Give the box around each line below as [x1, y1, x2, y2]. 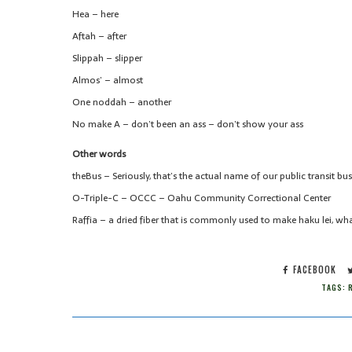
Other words [72, 145, 126, 162]
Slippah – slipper [72, 49, 142, 66]
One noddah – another [72, 93, 171, 110]
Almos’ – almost [72, 71, 143, 88]
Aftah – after [72, 27, 126, 44]
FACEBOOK [290, 262, 336, 276]
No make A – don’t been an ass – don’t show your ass [72, 115, 303, 132]
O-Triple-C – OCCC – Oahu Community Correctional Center [72, 189, 331, 206]
